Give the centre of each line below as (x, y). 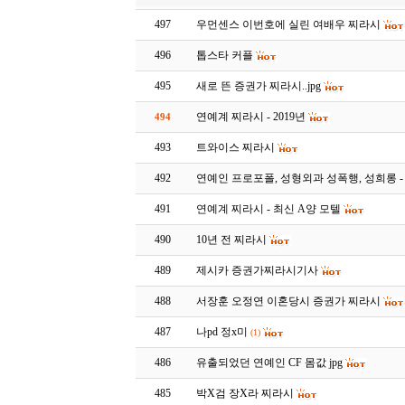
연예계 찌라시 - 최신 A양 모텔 (269, 209)
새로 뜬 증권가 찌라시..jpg (259, 86)
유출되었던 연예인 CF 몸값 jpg (270, 363)
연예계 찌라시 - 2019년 (251, 117)
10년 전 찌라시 (232, 240)
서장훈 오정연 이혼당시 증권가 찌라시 (289, 301)
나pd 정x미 (222, 332)
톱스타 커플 (225, 55)
